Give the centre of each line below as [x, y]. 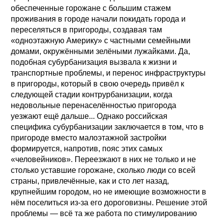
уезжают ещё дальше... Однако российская [89, 116]
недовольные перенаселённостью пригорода [94, 105]
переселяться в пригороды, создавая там [87, 29]
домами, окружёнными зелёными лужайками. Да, [101, 51]
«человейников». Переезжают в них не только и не [104, 159]
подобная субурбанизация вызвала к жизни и [94, 62]
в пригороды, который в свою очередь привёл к [98, 83]
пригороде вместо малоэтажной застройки [89, 137]
